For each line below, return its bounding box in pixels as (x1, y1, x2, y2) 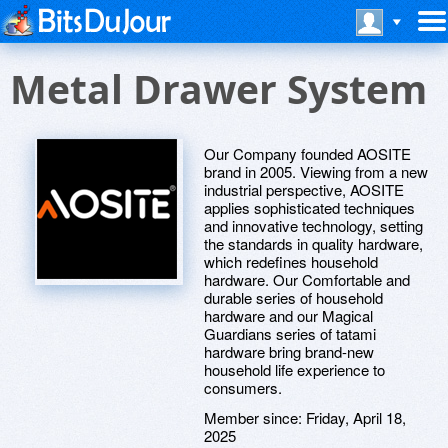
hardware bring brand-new (204, 341, 374, 362)
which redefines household (204, 251, 378, 272)
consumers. (204, 377, 282, 398)
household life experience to (204, 359, 385, 380)
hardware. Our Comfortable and (204, 269, 410, 290)
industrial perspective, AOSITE (204, 179, 404, 200)
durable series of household (204, 287, 383, 308)
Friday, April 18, (306, 407, 406, 428)
